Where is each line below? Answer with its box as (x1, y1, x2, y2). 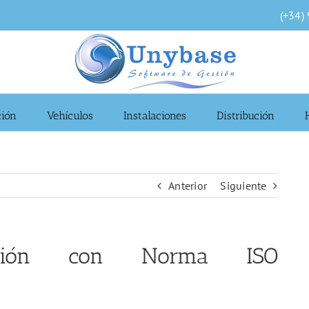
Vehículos (47, 108, 93, 122)
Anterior (168, 179, 208, 192)
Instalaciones (123, 108, 186, 122)
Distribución (217, 108, 275, 122)
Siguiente (220, 179, 267, 192)
